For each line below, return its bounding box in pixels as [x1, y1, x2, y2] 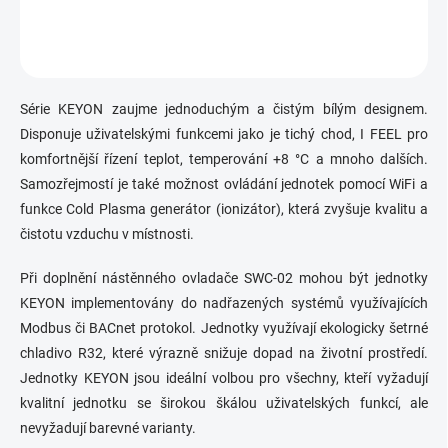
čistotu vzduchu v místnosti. [20, 226, 194, 242]
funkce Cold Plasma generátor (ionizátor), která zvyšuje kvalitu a [20, 201, 428, 217]
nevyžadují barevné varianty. [20, 420, 196, 436]
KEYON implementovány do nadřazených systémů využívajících [20, 295, 428, 311]
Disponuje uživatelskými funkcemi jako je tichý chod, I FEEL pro [20, 126, 428, 142]
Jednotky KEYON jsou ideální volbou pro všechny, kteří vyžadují [20, 370, 428, 386]
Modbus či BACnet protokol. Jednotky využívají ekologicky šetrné [20, 320, 428, 336]
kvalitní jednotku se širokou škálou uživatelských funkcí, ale [20, 395, 428, 411]
